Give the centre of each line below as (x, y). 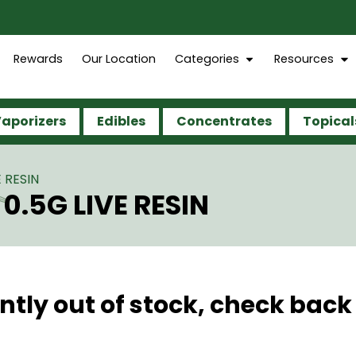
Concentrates (224, 121)
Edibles (121, 121)
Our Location (119, 59)
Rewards (38, 59)
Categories (207, 59)
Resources (304, 59)
